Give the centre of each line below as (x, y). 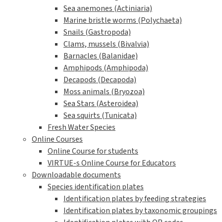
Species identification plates (96, 187)
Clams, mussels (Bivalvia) (106, 44)
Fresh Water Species (82, 128)
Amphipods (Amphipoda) (106, 68)
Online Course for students (93, 151)
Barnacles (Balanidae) (101, 56)
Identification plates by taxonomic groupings (140, 211)
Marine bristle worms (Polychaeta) (123, 21)
